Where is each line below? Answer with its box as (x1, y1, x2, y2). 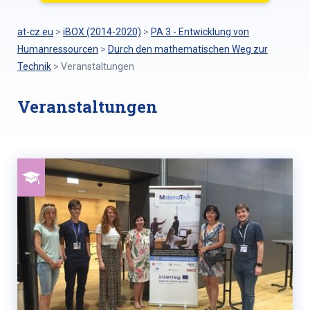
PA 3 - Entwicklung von (151, 26, 249, 37)
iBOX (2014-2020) (63, 26, 141, 37)
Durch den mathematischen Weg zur (108, 44, 268, 55)
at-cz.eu (17, 26, 53, 37)
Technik (17, 61, 51, 72)
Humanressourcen (17, 44, 98, 55)
